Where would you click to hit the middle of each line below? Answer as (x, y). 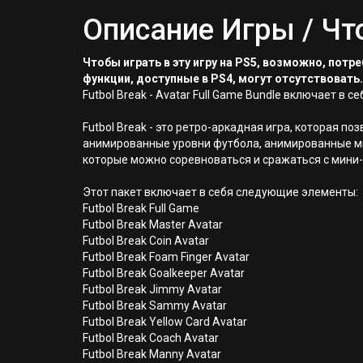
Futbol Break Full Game (141, 208)
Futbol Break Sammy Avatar (155, 305)
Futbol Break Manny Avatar (152, 354)
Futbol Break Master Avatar (153, 224)
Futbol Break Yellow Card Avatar (165, 322)
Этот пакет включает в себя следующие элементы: (220, 192)
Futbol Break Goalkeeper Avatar (164, 273)
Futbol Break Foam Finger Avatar (166, 257)
